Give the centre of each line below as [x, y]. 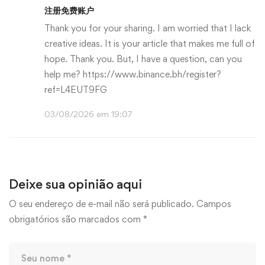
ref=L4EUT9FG [76, 90]
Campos [214, 204]
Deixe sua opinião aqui [75, 184]
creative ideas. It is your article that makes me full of [150, 43]
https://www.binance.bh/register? [152, 74]
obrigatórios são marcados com [76, 219]
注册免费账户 [69, 10]
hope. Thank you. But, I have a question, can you [143, 59]
